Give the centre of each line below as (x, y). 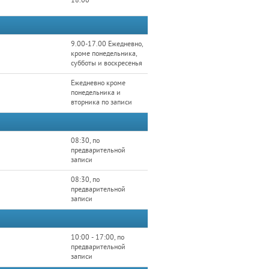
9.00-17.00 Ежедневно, (107, 44)
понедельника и (96, 93)
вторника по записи (101, 102)
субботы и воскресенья (107, 63)
